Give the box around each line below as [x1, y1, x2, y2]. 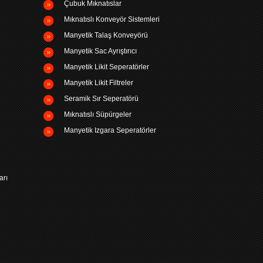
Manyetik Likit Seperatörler [64, 63, 149, 71]
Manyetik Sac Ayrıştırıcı [64, 47, 137, 55]
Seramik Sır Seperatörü [64, 95, 139, 103]
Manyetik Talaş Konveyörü [64, 31, 148, 39]
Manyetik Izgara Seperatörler [64, 126, 156, 134]
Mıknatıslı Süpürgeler [64, 110, 131, 119]
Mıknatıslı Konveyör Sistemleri [64, 15, 160, 23]
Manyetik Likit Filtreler [64, 79, 133, 87]
